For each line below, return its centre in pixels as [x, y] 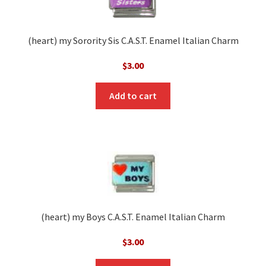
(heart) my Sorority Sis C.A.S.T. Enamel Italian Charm [133, 41]
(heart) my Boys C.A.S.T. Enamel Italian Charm [133, 216]
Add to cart [133, 95]
